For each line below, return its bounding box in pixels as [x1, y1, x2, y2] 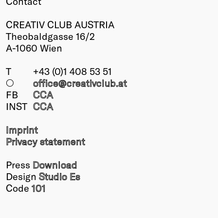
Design [6, 170, 39, 182]
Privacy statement [6, 135, 85, 147]
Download [33, 158, 77, 170]
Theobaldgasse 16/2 [6, 30, 95, 42]
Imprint [6, 123, 38, 135]
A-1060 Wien [6, 41, 62, 54]
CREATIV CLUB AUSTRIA [6, 18, 114, 30]
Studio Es [39, 170, 80, 182]
